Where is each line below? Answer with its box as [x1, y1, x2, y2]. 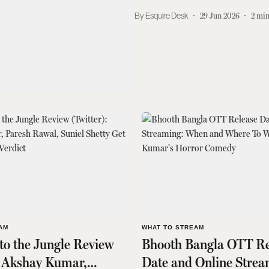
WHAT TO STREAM [141, 223, 204, 231]
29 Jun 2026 [200, 10, 240, 20]
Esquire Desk [145, 10, 189, 20]
